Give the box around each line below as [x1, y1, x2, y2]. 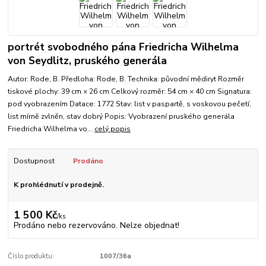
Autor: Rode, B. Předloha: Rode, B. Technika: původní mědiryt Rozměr [8, 74, 245, 84]
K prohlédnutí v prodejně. [13, 180, 104, 189]
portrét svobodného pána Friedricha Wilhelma [8, 40, 239, 55]
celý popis [94, 124, 131, 134]
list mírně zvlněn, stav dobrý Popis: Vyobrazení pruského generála [8, 112, 235, 122]
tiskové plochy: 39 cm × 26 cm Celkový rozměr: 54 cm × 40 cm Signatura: [8, 87, 252, 97]
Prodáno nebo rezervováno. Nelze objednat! [13, 219, 179, 231]
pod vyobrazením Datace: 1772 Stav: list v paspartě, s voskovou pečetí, [8, 99, 252, 109]
